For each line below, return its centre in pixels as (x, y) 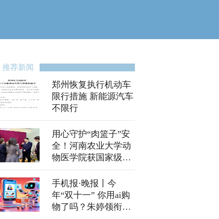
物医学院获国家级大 (91, 157)
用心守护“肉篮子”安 (91, 134)
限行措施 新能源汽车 (93, 96)
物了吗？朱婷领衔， (91, 207)
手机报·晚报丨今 (84, 183)
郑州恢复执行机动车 (91, 85)
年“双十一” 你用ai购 (91, 195)
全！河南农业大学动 (91, 146)
